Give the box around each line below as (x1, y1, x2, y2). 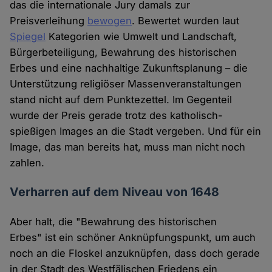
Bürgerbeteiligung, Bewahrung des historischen (10, 46, 237, 59)
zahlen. (10, 157, 45, 169)
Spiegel (10, 30, 46, 43)
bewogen (87, 15, 132, 27)
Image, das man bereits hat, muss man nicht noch (10, 141, 246, 154)
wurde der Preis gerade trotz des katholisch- (10, 109, 223, 122)
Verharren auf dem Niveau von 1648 (10, 185, 220, 200)
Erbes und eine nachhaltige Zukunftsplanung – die (10, 62, 248, 75)
